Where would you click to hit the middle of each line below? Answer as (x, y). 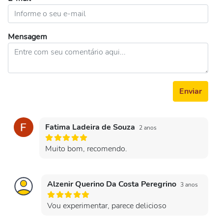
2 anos (148, 128)
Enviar (191, 91)
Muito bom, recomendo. (86, 149)
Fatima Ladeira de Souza (91, 127)
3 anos (189, 185)
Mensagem (27, 37)
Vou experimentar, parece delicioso (107, 206)
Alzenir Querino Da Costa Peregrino (113, 184)
